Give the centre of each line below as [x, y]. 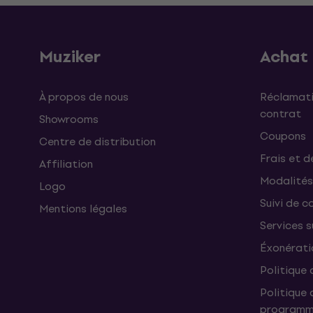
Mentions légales [83, 209]
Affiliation [66, 164]
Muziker [70, 57]
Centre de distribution [97, 141]
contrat [281, 114]
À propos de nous [84, 97]
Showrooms [69, 119]
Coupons [283, 136]
